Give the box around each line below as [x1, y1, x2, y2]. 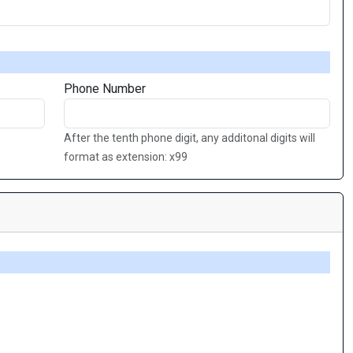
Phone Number [64, 81, 146, 96]
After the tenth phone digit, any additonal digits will [64, 132, 315, 144]
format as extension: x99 [64, 150, 188, 163]
